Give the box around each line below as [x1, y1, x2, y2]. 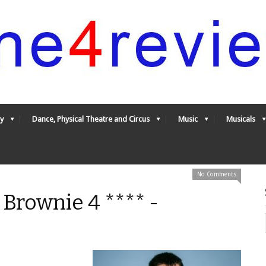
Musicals [226, 115, 255, 123]
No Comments [197, 171, 236, 178]
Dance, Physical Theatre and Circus [32, 115, 150, 123]
